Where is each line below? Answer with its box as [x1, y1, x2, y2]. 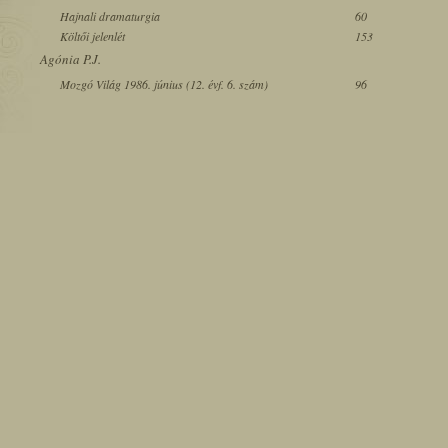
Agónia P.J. [40, 50, 101, 68]
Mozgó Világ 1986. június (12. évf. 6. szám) [60, 76, 268, 92]
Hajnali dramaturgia [60, 8, 160, 24]
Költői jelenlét [60, 28, 125, 44]
